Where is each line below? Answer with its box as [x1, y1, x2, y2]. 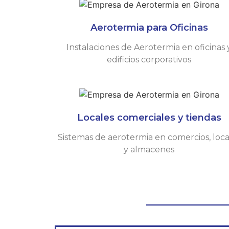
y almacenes [124, 144, 175, 154]
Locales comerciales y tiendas [77, 111, 221, 123]
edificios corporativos [107, 54, 192, 64]
